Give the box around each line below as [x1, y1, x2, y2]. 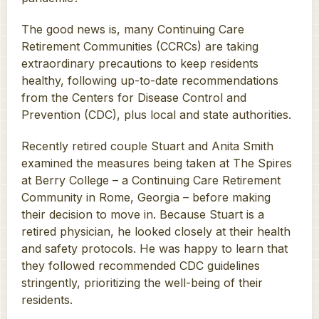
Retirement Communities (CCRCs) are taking [21, 38, 258, 53]
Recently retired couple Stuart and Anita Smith [21, 138, 273, 153]
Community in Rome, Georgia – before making [21, 189, 271, 204]
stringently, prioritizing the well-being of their [21, 275, 263, 290]
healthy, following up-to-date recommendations [21, 73, 278, 88]
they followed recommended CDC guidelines [21, 258, 260, 273]
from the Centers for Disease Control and [21, 90, 246, 105]
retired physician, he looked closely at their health [21, 224, 291, 239]
